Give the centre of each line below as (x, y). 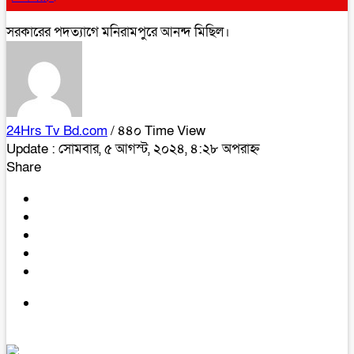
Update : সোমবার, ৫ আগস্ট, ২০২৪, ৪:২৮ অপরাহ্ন (133, 149)
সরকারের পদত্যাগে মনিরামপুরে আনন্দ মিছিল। (118, 32)
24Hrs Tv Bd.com (57, 131)
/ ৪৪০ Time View (158, 131)
